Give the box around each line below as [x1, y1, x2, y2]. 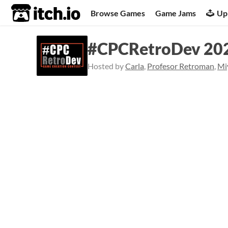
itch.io [11, 3, 55, 23]
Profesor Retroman [147, 61, 214, 71]
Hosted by [88, 61, 125, 71]
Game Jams [155, 8, 196, 18]
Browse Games [91, 8, 146, 18]
